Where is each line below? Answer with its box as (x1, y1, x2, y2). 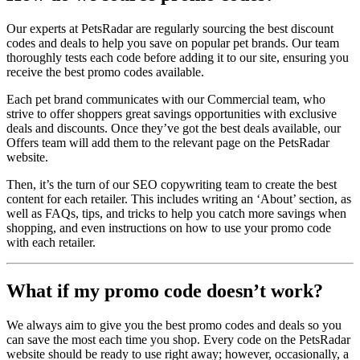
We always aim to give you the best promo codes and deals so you (6, 317, 342, 332)
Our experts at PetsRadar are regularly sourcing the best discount (6, 22, 333, 36)
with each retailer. (6, 235, 96, 250)
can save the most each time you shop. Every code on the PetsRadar (6, 332, 350, 346)
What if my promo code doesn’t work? (6, 280, 323, 301)
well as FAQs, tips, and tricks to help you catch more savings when (6, 207, 346, 221)
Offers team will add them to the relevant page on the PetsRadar (6, 136, 329, 150)
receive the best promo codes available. (6, 65, 204, 80)
